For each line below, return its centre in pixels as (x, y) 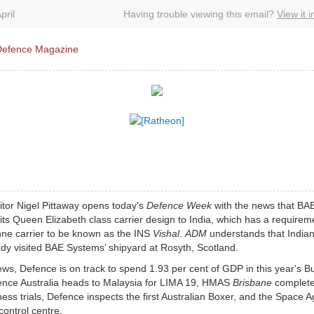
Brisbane (252, 282)
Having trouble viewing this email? (200, 14)
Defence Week (179, 205)
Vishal (166, 233)
